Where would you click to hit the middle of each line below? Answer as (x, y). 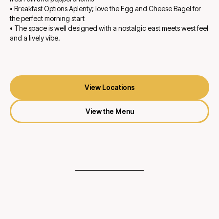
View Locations (109, 87)
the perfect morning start (47, 18)
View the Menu (109, 111)
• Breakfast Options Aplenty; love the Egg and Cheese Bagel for (105, 8)
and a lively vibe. (35, 38)
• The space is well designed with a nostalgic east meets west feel (109, 28)
